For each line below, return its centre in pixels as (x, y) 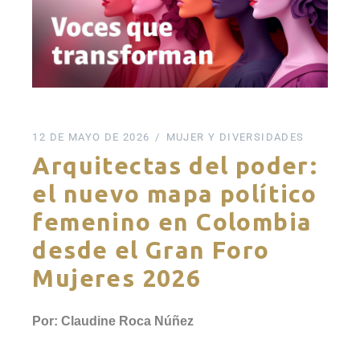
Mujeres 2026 (117, 278)
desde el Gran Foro (151, 250)
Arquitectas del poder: (175, 165)
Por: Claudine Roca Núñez (113, 321)
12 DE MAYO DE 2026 (91, 137)
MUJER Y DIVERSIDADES (235, 137)
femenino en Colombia (172, 221)
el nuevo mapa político (175, 193)
